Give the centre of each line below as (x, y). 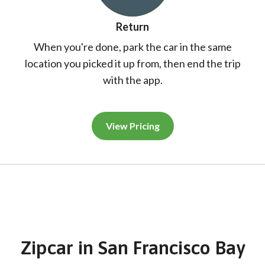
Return (132, 26)
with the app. (132, 80)
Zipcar (49, 247)
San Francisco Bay (171, 247)
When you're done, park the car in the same (132, 46)
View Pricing (132, 125)
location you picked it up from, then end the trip (132, 63)
